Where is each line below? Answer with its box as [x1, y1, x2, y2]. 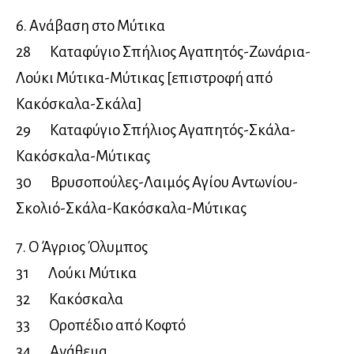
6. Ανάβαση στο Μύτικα [16, 17, 165, 34]
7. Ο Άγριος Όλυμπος [16, 238, 148, 255]
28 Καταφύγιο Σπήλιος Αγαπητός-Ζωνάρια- [16, 43, 311, 60]
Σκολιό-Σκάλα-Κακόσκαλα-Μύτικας [16, 199, 247, 217]
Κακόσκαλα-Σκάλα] [16, 95, 142, 112]
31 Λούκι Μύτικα [16, 264, 137, 281]
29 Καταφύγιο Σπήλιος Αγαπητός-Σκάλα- [16, 121, 296, 138]
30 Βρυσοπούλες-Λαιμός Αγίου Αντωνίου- [16, 173, 298, 190]
